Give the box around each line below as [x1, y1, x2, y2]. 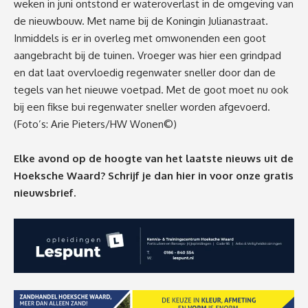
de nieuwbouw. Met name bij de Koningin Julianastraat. [14, 14, 268, 27]
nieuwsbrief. [14, 186, 76, 199]
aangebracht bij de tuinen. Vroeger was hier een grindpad [14, 48, 281, 62]
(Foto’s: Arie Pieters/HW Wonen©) [14, 117, 177, 131]
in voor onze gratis [198, 168, 294, 182]
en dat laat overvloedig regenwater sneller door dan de [14, 65, 276, 79]
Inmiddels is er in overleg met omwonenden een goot [14, 31, 266, 45]
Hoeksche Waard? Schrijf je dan [14, 168, 176, 182]
